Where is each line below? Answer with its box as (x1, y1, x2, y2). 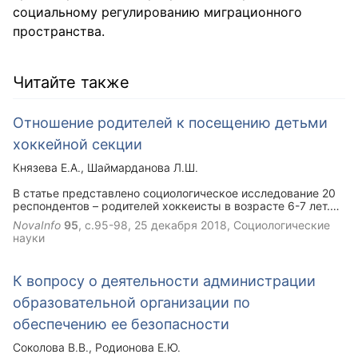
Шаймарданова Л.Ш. (87, 161, 198, 174)
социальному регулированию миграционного (13, 4, 302, 20)
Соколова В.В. (13, 340, 89, 354)
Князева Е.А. (13, 161, 81, 174)
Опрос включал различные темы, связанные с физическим (13, 212, 340, 225)
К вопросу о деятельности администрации (13, 272, 316, 289)
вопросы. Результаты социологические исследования (13, 237, 308, 251)
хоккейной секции (13, 136, 142, 153)
